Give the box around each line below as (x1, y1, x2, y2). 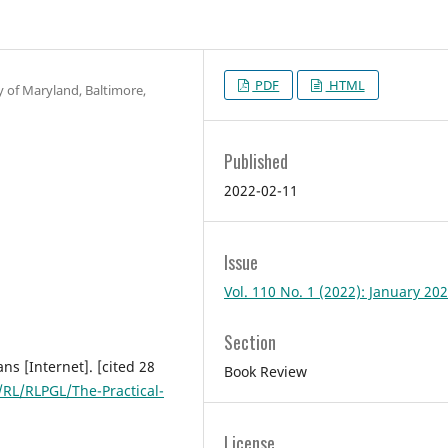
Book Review (224, 362, 308, 382)
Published (224, 147, 289, 174)
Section (224, 329, 277, 356)
